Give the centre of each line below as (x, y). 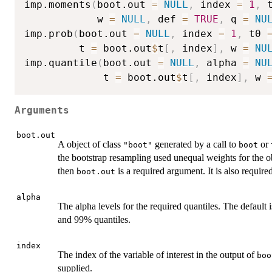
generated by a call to (195, 144)
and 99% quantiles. (94, 220)
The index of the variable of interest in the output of (157, 255)
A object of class (90, 144)
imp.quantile (61, 63)
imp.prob (49, 34)
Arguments (42, 110)
